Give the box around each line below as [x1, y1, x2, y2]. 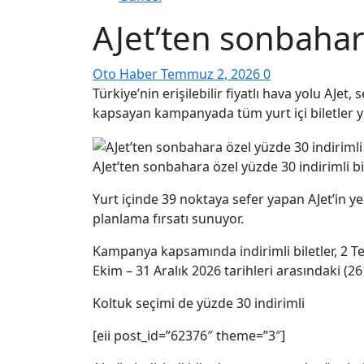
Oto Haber [93, 65, 161, 84]
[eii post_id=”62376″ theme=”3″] [93, 327, 285, 345]
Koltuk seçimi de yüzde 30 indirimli [93, 294, 305, 313]
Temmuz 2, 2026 [161, 65, 263, 84]
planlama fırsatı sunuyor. [93, 210, 244, 228]
